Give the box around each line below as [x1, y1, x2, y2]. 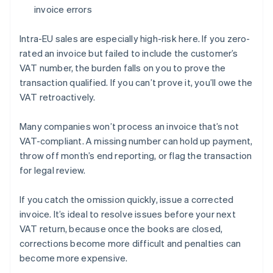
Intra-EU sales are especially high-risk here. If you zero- [19, 32, 250, 45]
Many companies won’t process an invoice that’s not [19, 120, 239, 133]
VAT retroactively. [19, 91, 96, 104]
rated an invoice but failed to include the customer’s [19, 47, 238, 60]
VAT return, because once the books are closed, [19, 222, 223, 235]
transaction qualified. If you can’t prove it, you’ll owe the [19, 76, 253, 89]
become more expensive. [19, 252, 128, 264]
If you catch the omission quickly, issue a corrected [19, 193, 234, 206]
